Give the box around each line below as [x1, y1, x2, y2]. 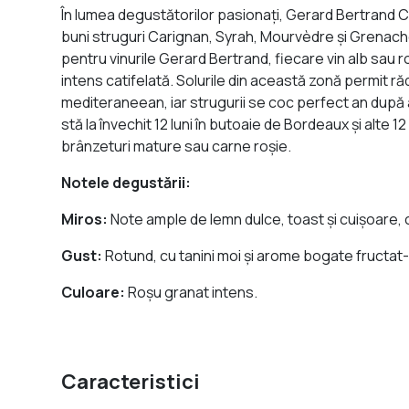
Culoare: [61, 282, 126, 303]
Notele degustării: [61, 173, 192, 194]
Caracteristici [61, 368, 201, 396]
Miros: [61, 209, 111, 230]
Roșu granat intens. [125, 282, 258, 303]
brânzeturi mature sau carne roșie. [61, 136, 292, 157]
